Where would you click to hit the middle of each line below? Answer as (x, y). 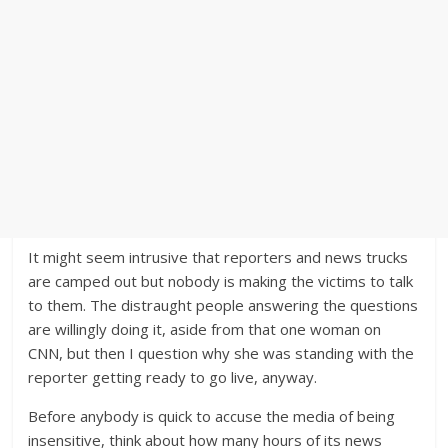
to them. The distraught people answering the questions (223, 305)
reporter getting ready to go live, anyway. (173, 377)
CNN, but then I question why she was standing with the (221, 353)
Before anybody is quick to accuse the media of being (212, 416)
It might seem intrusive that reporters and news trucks (218, 257)
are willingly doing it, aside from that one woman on (205, 329)
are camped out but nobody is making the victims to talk (221, 281)
